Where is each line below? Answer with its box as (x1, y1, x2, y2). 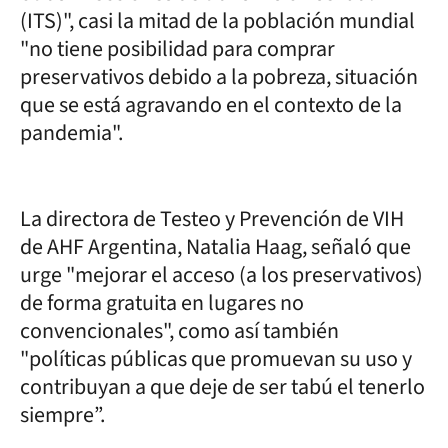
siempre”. (20, 398, 105, 431)
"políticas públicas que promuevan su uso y (20, 342, 412, 375)
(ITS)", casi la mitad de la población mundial (20, 4, 415, 37)
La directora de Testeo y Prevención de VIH (20, 202, 404, 235)
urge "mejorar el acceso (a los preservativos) (20, 258, 423, 291)
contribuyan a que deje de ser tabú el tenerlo (20, 370, 425, 403)
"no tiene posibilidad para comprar (20, 32, 335, 65)
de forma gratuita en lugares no (20, 286, 304, 319)
